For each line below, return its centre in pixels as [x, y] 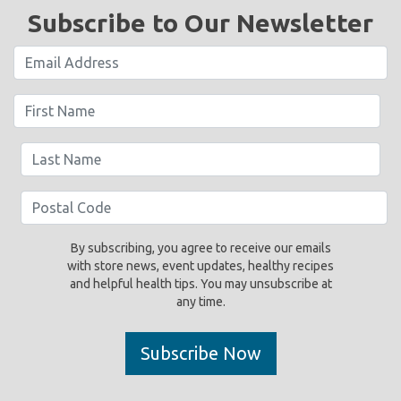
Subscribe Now [200, 354]
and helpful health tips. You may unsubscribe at [200, 284]
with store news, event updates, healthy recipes [200, 266]
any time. [200, 302]
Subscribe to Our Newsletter [200, 23]
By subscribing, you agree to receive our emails [200, 248]
